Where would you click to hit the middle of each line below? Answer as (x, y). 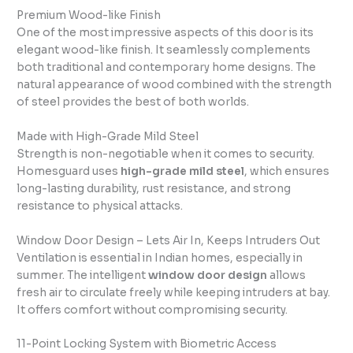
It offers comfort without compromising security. (152, 310)
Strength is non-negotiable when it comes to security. (166, 154)
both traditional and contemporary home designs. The (167, 67)
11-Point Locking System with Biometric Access (147, 344)
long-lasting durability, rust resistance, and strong (154, 188)
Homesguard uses (69, 171)
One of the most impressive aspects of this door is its (165, 32)
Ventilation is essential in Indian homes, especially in (160, 258)
